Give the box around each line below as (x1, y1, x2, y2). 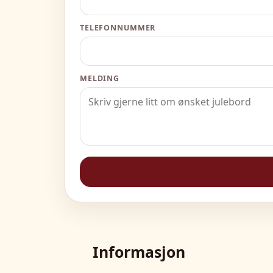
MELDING (80, 73, 120, 83)
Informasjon (93, 241, 185, 262)
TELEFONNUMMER (80, 22, 156, 33)
